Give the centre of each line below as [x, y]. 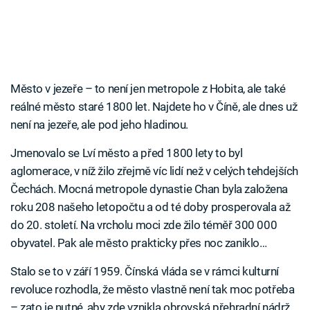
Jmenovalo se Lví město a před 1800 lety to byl [127, 153]
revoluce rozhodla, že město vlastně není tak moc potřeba [153, 290]
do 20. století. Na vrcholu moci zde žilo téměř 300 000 [144, 225]
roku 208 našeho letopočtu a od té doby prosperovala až [151, 207]
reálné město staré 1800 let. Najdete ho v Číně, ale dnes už [154, 107]
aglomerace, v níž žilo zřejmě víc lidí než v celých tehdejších [154, 171]
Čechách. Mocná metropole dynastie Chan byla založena [149, 189]
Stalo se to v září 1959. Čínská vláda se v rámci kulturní [145, 272]
